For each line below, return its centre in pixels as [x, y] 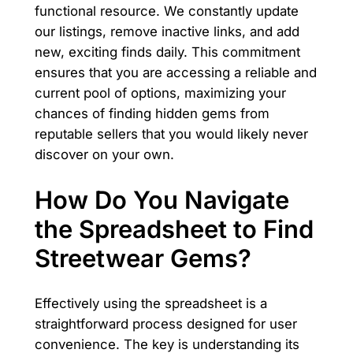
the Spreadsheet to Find [174, 229]
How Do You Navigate [162, 200]
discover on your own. [104, 155]
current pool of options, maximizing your [160, 93]
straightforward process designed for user [165, 323]
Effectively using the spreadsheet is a [150, 303]
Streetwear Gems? [143, 258]
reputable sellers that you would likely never [171, 134]
